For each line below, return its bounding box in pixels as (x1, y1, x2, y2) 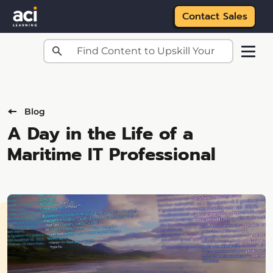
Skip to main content (71, 60, 191, 77)
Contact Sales (182, 9, 247, 24)
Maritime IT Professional (7, 141, 216, 168)
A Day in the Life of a (7, 120, 193, 147)
